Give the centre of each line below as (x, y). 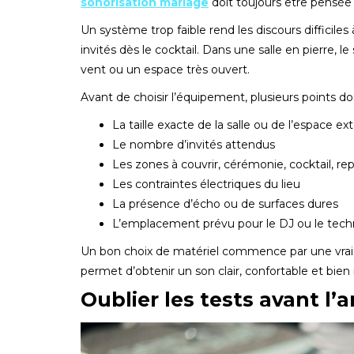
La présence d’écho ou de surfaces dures (225, 203)
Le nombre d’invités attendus (194, 144)
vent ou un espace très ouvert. (165, 69)
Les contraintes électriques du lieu (206, 184)
